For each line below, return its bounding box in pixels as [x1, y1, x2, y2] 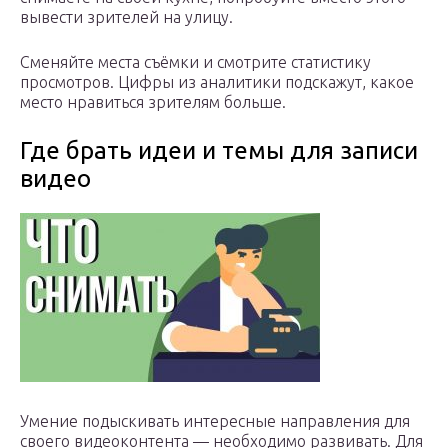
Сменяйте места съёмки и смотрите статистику [20, 52, 371, 71]
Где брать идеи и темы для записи [20, 136, 418, 164]
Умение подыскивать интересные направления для [20, 411, 410, 430]
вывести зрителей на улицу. [20, 7, 233, 26]
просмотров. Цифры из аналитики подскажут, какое [20, 72, 414, 91]
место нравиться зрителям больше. [20, 92, 286, 111]
